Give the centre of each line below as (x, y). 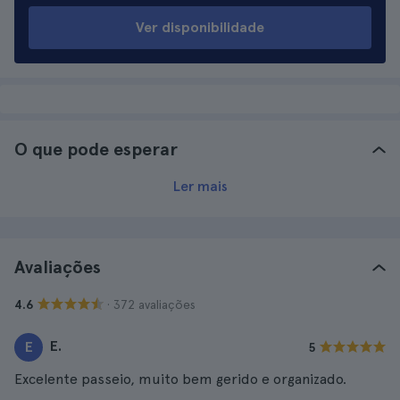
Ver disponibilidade (200, 27)
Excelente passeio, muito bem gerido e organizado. (180, 379)
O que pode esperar (96, 149)
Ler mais (200, 186)
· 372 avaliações (151, 304)
